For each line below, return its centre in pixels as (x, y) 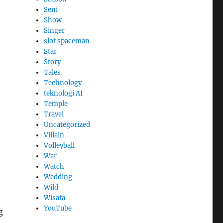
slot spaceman (67, 41)
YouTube (58, 208)
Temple (56, 104)
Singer (55, 30)
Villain (54, 135)
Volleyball (59, 145)
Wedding (58, 177)
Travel (54, 114)
